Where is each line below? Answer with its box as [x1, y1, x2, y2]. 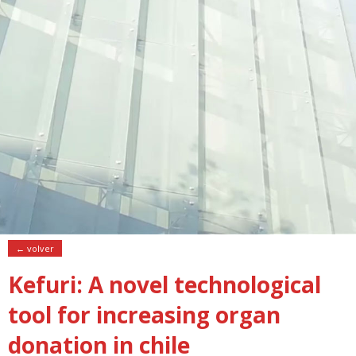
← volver [16, 242, 54, 255]
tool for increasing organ [8, 300, 281, 331]
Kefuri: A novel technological [8, 269, 321, 300]
